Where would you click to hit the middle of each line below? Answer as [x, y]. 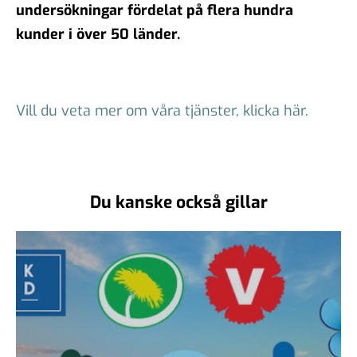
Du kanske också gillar [178, 202]
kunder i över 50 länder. [98, 34]
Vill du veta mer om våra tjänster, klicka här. [162, 110]
